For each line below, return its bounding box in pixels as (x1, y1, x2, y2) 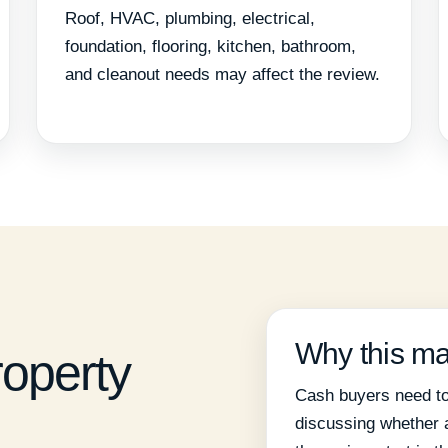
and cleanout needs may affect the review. (65, 65, 380, 85)
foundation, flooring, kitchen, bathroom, (65, 37, 356, 57)
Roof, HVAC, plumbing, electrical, (65, 9, 315, 29)
